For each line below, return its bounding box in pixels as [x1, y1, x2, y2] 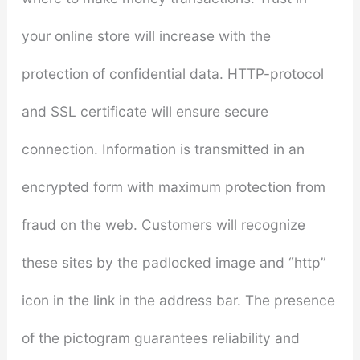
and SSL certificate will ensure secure [21, 102, 268, 120]
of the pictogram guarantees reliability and [21, 329, 300, 346]
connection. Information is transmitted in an [21, 140, 305, 157]
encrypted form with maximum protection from [21, 178, 325, 195]
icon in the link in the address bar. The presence [21, 291, 335, 309]
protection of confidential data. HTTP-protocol [21, 64, 324, 82]
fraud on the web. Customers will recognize [21, 215, 305, 233]
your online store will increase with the [21, 27, 271, 44]
